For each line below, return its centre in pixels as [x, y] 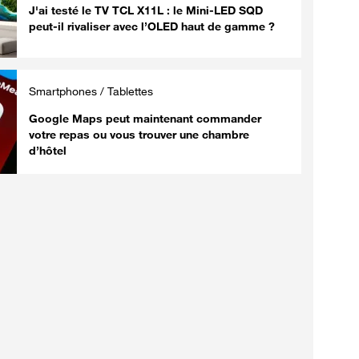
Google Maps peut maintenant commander [145, 118]
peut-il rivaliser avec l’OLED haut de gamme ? [152, 26]
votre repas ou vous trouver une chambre [139, 134]
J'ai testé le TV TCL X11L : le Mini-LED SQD [146, 10]
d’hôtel [48, 150]
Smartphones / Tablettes [91, 91]
